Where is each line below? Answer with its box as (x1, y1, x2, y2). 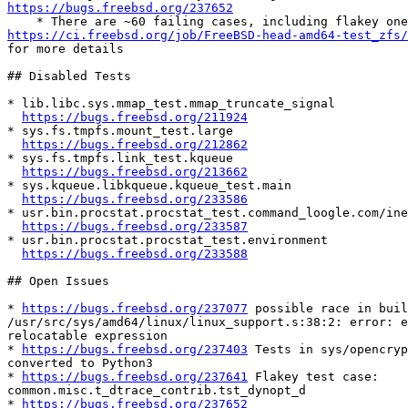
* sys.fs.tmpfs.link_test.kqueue (7, 151, 233, 166)
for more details (7, 42, 124, 56)
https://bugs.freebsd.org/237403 (22, 342, 248, 357)
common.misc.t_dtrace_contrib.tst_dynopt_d (7, 383, 306, 398)
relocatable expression (7, 329, 168, 343)
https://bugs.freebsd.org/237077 (22, 301, 248, 316)
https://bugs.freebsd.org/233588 (22, 247, 248, 261)
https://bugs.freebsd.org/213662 (22, 165, 248, 179)
